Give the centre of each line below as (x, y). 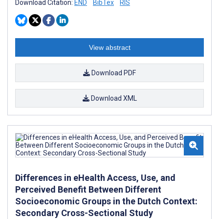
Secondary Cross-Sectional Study (84, 213)
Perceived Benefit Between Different (88, 189)
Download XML (113, 98)
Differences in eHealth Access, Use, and (95, 177)
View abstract (109, 47)
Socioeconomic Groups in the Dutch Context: (106, 201)
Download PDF (113, 73)
